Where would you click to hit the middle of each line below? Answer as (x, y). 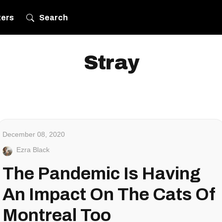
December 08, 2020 (34, 134)
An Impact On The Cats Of (109, 194)
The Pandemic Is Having (102, 173)
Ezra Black (33, 150)
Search (54, 17)
